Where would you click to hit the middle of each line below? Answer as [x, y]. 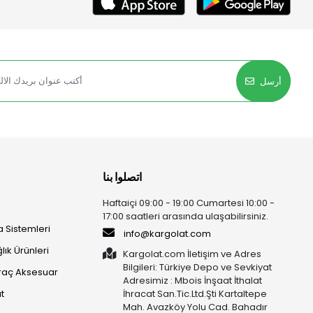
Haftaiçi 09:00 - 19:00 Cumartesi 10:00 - [189, 203]
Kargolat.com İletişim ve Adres [192, 254]
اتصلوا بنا [123, 177]
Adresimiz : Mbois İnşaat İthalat [193, 281]
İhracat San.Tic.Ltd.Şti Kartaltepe [195, 294]
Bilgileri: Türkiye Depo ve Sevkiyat [198, 268]
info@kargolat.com [168, 234]
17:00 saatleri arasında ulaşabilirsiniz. [186, 217]
